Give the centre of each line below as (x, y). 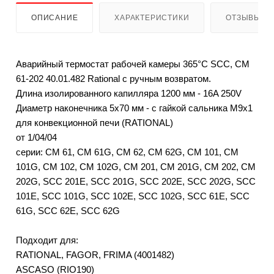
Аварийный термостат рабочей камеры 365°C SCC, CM (133, 64)
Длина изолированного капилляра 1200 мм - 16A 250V (129, 94)
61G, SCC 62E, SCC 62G (68, 211)
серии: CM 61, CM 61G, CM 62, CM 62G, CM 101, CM (127, 152)
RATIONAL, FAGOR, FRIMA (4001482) (95, 255)
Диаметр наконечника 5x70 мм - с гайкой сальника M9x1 (134, 108)
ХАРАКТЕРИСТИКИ (152, 18)
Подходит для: (47, 240)
